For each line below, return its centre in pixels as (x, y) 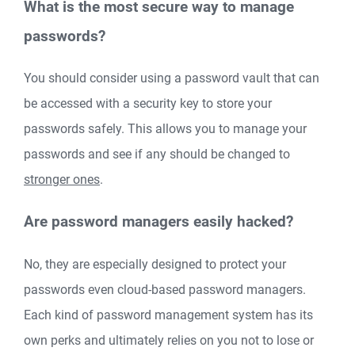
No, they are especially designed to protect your (155, 264)
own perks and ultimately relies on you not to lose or (169, 340)
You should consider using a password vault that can (172, 78)
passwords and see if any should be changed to (157, 155)
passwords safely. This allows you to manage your (165, 129)
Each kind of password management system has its (168, 315)
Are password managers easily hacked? (158, 222)
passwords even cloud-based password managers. (165, 289)
